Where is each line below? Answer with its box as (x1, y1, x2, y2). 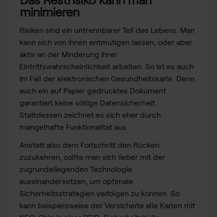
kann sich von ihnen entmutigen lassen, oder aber (19, 38, 192, 46)
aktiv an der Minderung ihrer (19, 50, 117, 59)
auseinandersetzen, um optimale (19, 177, 133, 186)
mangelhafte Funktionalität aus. (19, 123, 128, 131)
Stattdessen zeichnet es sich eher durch (19, 110, 161, 119)
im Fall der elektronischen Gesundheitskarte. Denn (19, 74, 195, 83)
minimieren (20, 5, 79, 19)
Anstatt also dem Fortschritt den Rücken (19, 140, 159, 149)
